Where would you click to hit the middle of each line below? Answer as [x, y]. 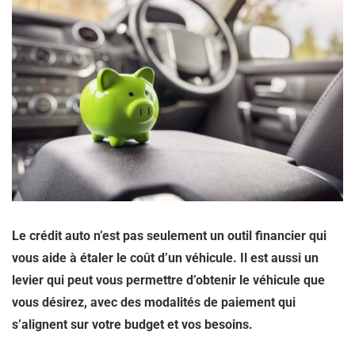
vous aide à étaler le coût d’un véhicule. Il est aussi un [165, 258]
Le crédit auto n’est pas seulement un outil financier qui [169, 236]
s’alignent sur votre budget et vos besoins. [132, 324]
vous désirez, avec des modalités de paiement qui [154, 302]
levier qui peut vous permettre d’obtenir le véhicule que [168, 280]
